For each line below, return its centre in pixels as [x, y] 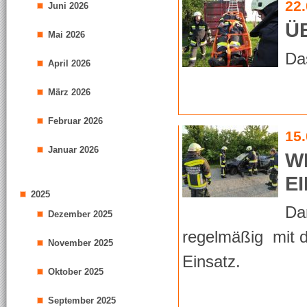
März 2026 [69, 92]
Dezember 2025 [80, 214]
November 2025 [81, 243]
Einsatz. [211, 261]
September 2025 [82, 300]
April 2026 [69, 63]
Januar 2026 [73, 150]
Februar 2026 [75, 121]
